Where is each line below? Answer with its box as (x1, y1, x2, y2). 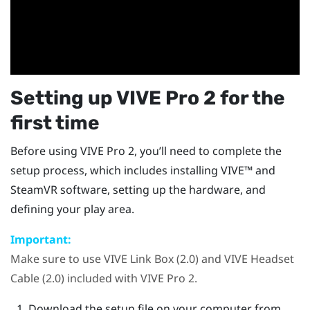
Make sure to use (10, 251, 104, 267)
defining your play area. (10, 201, 134, 217)
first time (10, 111, 100, 135)
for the (216, 86, 285, 110)
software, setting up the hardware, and (57, 182, 266, 198)
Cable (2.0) (10, 271, 64, 286)
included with (64, 271, 140, 286)
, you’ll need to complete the (134, 143, 282, 159)
